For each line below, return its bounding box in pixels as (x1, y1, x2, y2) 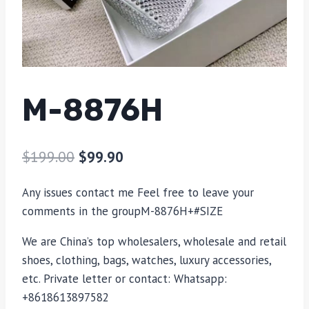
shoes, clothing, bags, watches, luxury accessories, (22, 252, 271, 268)
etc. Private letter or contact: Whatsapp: (22, 270, 227, 286)
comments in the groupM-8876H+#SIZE (22, 203, 223, 219)
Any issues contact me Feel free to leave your (22, 184, 254, 200)
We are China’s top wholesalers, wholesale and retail (22, 233, 286, 249)
